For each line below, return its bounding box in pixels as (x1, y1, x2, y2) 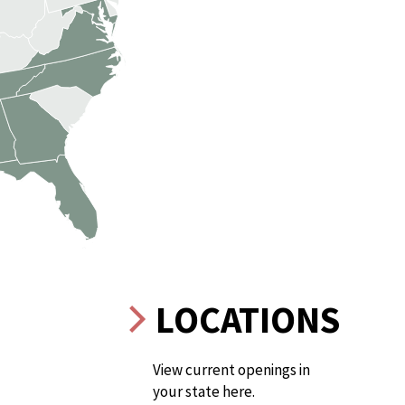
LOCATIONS (148, 297, 340, 344)
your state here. (153, 381, 255, 402)
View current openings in (153, 360, 310, 381)
